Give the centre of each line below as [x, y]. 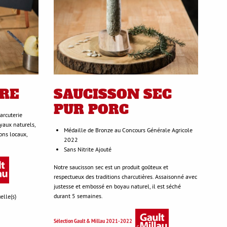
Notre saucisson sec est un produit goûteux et [111, 167]
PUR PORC [91, 110]
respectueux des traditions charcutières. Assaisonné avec [125, 177]
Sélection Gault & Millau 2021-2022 [93, 221]
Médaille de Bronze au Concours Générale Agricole [128, 130]
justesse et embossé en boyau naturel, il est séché [117, 186]
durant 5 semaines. [78, 196]
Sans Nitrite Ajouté [88, 149]
